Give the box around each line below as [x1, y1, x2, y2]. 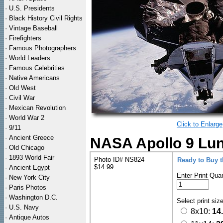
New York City [9, 174, 50, 181]
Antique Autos [9, 214, 49, 221]
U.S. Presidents [9, 4, 55, 12]
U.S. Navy [9, 204, 39, 211]
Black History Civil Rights [9, 14, 83, 22]
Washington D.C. [9, 194, 58, 201]
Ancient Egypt [9, 164, 50, 171]
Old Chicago [9, 144, 44, 151]
